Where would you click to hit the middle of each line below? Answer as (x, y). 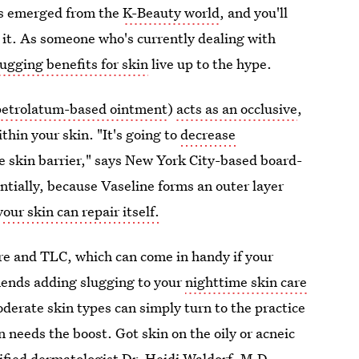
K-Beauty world (171, 12)
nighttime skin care (246, 282)
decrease (208, 134)
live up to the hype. (210, 64)
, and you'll (254, 12)
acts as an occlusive (237, 109)
